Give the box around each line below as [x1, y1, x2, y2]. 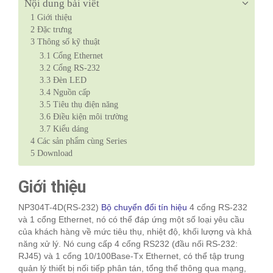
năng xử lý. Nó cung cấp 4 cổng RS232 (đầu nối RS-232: [18, 238, 238, 249]
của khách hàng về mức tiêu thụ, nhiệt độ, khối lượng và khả [18, 226, 252, 236]
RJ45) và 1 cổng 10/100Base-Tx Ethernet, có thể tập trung [18, 250, 244, 261]
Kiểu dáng [51, 124, 88, 133]
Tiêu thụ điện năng [51, 99, 118, 109]
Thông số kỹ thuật [35, 37, 100, 46]
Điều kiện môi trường [51, 112, 128, 121]
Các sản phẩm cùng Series [35, 136, 127, 146]
